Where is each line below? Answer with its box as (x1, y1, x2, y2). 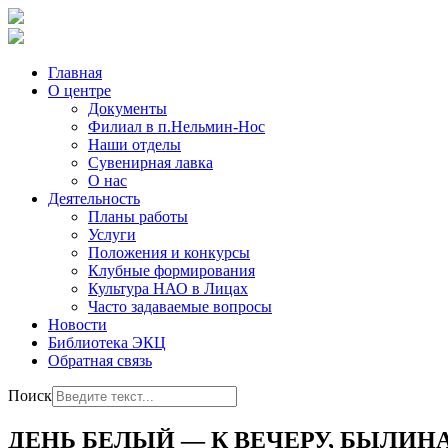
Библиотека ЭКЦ (48, 334, 166, 351)
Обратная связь (48, 352, 152, 369)
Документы (88, 100, 167, 117)
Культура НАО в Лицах (88, 280, 248, 297)
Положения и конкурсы (88, 244, 250, 261)
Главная (48, 64, 102, 81)
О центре (48, 82, 111, 99)
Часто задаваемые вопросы (88, 298, 272, 315)
